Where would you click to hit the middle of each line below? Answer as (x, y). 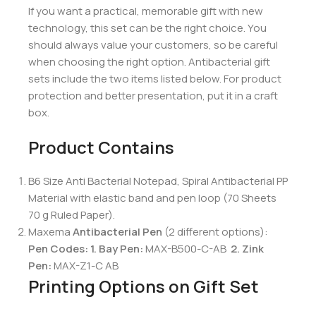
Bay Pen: (121, 249)
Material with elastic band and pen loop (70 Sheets (152, 198)
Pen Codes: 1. (62, 249)
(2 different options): (215, 232)
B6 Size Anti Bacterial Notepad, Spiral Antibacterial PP (158, 181)
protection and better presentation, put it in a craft (153, 96)
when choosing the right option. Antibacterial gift (149, 62)
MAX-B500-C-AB (187, 249)
